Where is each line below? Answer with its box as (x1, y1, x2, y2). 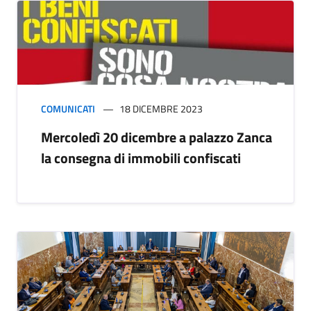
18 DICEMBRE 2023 (119, 101, 203, 117)
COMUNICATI (41, 101, 95, 117)
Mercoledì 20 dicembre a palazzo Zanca (41, 126, 272, 149)
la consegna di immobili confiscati (41, 147, 241, 169)
